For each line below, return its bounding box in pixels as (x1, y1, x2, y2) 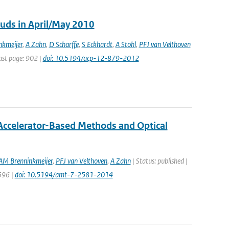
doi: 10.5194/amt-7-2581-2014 (14, 170, 113, 179)
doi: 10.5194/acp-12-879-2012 (42, 53, 139, 63)
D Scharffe (49, 39, 79, 49)
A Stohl (115, 39, 136, 49)
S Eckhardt (81, 39, 112, 49)
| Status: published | (130, 156, 188, 166)
